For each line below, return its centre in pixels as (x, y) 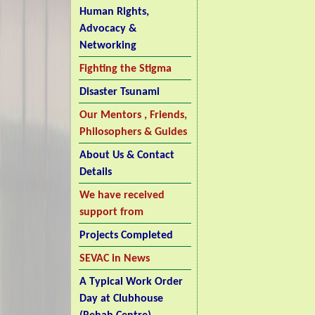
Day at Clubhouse (121, 299)
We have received (122, 195)
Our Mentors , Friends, (133, 115)
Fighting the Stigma (125, 69)
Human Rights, (114, 12)
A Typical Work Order (131, 282)
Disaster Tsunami (119, 92)
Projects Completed (126, 236)
